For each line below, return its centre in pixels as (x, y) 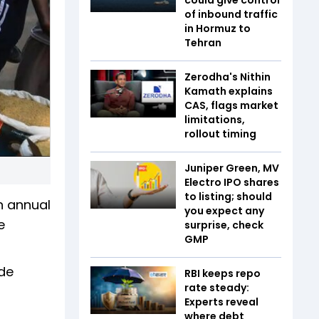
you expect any (224, 210)
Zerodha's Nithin (228, 77)
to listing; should (228, 196)
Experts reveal (221, 302)
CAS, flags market (231, 105)
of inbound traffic (231, 14)
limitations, (215, 119)
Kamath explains (229, 91)
